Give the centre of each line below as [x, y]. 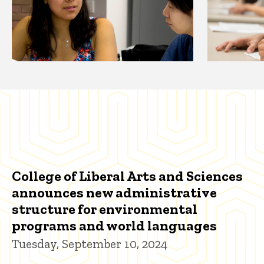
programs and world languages [114, 226]
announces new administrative [114, 193]
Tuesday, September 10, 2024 [90, 244]
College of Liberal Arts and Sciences [127, 176]
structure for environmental [105, 209]
